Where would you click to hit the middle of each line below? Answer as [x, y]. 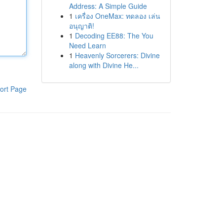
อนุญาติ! [81, 26]
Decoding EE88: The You [114, 36]
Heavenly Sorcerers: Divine [117, 55]
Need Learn [87, 45]
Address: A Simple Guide [108, 6]
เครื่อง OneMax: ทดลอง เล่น [117, 16]
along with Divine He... [104, 65]
